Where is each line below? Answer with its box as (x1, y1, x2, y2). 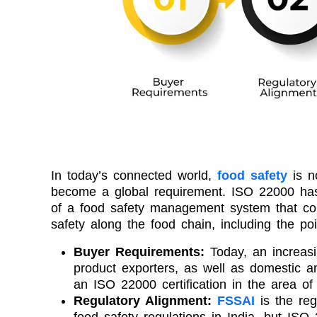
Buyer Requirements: (74, 244, 210, 259)
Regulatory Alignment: (74, 293, 217, 308)
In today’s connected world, (51, 168, 217, 183)
